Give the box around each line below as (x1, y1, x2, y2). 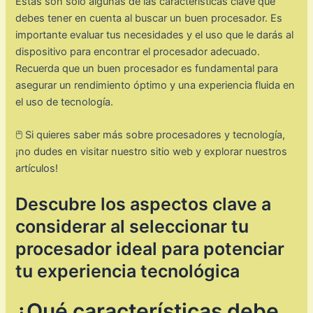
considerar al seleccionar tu (15, 216, 249, 238)
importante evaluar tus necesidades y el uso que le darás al (15, 28, 294, 41)
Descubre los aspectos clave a (15, 194, 272, 215)
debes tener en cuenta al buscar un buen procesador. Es (15, 11, 283, 24)
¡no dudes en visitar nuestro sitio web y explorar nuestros (15, 145, 288, 159)
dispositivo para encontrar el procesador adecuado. (15, 45, 261, 58)
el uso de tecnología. (15, 95, 114, 108)
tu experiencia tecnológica (15, 261, 240, 282)
